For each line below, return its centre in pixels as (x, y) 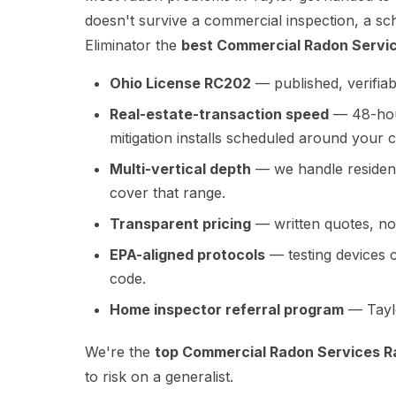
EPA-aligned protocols (187, 255)
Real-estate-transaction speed (219, 114)
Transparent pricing (180, 224)
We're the (120, 352)
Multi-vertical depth (180, 169)
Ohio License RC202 (180, 84)
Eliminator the (133, 46)
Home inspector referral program (227, 310)
